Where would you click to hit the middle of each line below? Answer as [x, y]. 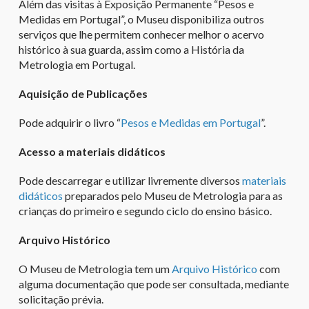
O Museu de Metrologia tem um [95, 268]
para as [265, 195]
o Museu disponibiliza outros [196, 19]
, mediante [265, 283]
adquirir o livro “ [83, 122]
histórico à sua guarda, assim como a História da [131, 49]
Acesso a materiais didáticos [92, 151]
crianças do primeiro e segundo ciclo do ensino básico [144, 210]
